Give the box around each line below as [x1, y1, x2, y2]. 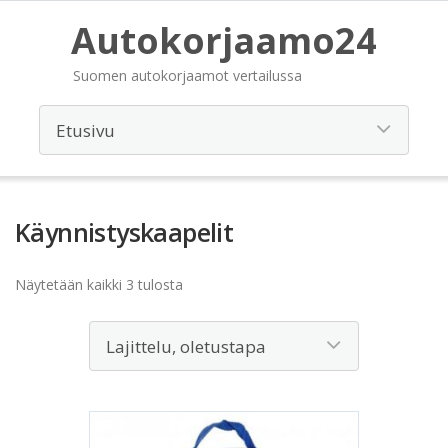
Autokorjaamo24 [71, 16, 377, 65]
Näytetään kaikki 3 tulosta [15, 275, 183, 294]
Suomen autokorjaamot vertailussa [73, 66, 302, 85]
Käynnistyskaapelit [15, 215, 234, 249]
